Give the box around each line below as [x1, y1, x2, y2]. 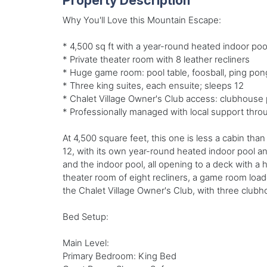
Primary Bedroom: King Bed [62, 250, 176, 262]
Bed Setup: [62, 211, 108, 223]
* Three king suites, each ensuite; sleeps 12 [62, 80, 244, 92]
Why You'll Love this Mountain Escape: [62, 14, 221, 26]
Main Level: [62, 237, 109, 249]
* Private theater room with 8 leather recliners [62, 54, 250, 66]
